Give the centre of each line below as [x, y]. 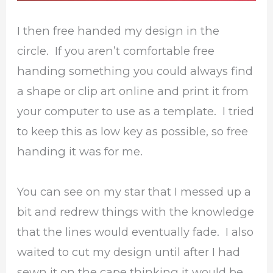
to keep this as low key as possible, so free [133, 131]
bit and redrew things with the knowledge [136, 212]
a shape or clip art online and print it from [133, 91]
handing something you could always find [135, 71]
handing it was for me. [80, 151]
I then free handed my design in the [119, 30]
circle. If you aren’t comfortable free [116, 51]
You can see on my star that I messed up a [134, 192]
